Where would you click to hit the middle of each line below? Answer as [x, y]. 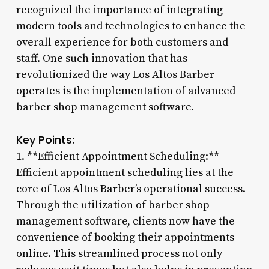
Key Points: [45, 139]
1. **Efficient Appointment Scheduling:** [117, 156]
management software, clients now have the [125, 221]
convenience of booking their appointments [125, 237]
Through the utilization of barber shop [113, 205]
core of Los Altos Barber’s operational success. [131, 189]
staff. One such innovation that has [101, 58]
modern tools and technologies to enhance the [131, 26]
